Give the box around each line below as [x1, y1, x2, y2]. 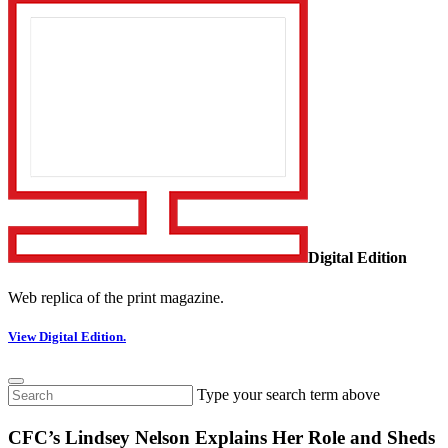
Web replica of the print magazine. [8, 288, 224, 306]
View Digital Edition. [8, 328, 126, 344]
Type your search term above [197, 386, 380, 404]
